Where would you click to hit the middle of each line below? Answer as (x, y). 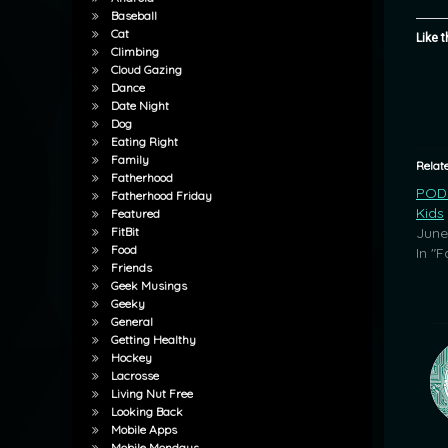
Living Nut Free (151, 394)
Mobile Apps (143, 430)
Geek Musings (148, 286)
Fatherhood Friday (161, 196)
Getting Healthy (153, 340)
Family (129, 160)
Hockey (131, 358)
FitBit (124, 232)
